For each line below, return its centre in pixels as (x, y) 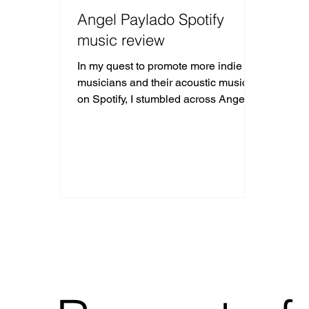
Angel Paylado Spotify (151, 19)
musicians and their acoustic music (163, 82)
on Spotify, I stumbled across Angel (163, 99)
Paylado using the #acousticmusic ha (168, 115)
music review (121, 40)
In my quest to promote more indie (160, 66)
